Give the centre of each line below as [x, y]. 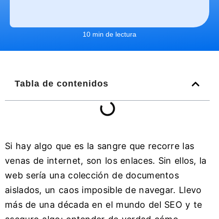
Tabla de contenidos [62, 84]
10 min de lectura [109, 34]
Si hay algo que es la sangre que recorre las [100, 146]
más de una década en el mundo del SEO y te [104, 205]
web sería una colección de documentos [92, 175]
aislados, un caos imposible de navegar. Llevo [103, 190]
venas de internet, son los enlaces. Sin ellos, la [106, 161]
